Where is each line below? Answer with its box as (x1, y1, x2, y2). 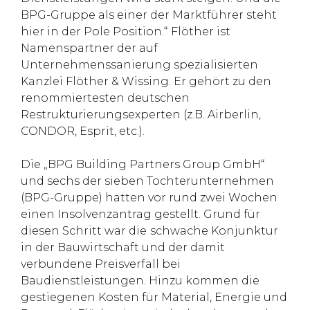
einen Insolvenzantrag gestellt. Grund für (21, 208, 260, 221)
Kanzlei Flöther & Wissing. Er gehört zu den (21, 75, 271, 88)
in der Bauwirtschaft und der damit (21, 241, 225, 254)
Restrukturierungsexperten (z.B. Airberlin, (21, 108, 261, 121)
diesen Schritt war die (21, 224, 147, 237)
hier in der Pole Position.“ (21, 25, 167, 38)
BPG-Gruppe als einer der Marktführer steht (21, 8, 277, 21)
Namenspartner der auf (21, 42, 158, 55)
